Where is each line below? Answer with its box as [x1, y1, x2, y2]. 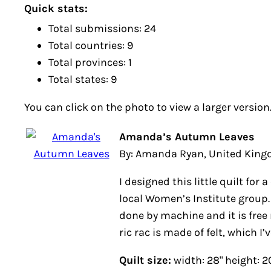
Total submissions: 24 [48, 22, 156, 35]
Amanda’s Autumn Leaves [119, 130, 255, 143]
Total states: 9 [48, 73, 117, 86]
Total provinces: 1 [48, 56, 132, 69]
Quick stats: [24, 2, 88, 15]
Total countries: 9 [48, 39, 133, 52]
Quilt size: [119, 253, 171, 267]
